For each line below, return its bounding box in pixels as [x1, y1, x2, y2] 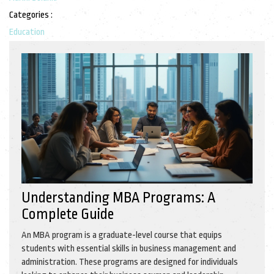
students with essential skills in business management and [21, 243, 236, 254]
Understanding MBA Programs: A [21, 189, 215, 206]
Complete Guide [21, 206, 114, 223]
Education [9, 26, 45, 37]
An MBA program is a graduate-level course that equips [21, 229, 222, 240]
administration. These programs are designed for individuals [21, 256, 238, 267]
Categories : [9, 9, 53, 20]
